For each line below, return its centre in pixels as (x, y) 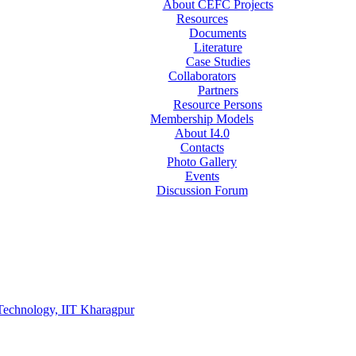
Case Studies (218, 62)
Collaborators (202, 76)
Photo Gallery (202, 162)
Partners (218, 91)
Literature (218, 48)
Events (202, 176)
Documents (218, 33)
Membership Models (202, 119)
